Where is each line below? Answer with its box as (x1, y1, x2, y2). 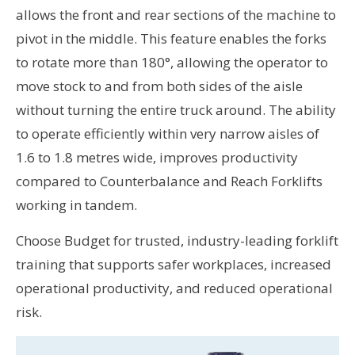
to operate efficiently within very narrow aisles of (16, 124, 319, 143)
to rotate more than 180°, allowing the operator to (16, 53, 328, 72)
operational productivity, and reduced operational (16, 279, 333, 298)
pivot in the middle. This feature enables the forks (16, 29, 326, 48)
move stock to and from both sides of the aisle (16, 77, 303, 96)
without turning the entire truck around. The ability (16, 101, 336, 120)
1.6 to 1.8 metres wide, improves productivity (16, 148, 298, 167)
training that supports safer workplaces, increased (16, 255, 331, 274)
